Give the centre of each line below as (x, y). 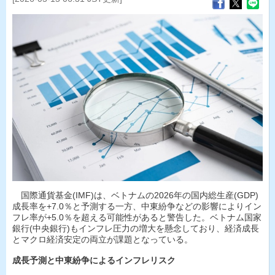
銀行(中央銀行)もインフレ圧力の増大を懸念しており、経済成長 (136, 229)
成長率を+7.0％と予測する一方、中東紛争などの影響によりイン (137, 207)
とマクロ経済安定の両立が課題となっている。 (103, 240)
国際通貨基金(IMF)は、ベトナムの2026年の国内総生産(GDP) (135, 196)
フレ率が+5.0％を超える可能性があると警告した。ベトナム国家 (137, 218)
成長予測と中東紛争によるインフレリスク (94, 261)
